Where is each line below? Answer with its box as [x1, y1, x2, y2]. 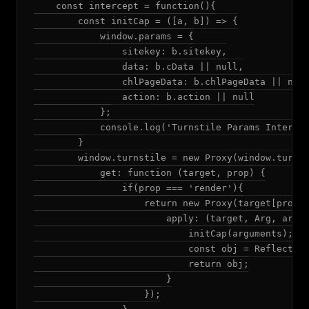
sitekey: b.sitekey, [34, 46, 227, 57]
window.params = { [34, 31, 194, 41]
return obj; [34, 259, 249, 269]
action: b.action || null [34, 92, 255, 102]
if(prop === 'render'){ [34, 183, 243, 193]
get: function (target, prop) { [34, 168, 266, 178]
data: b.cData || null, [34, 61, 243, 72]
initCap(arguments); [34, 228, 293, 239]
